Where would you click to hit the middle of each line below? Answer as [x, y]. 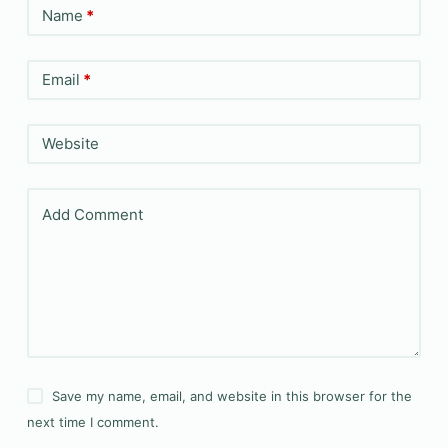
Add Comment [92, 214]
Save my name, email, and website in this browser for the [232, 395]
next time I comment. [92, 421]
